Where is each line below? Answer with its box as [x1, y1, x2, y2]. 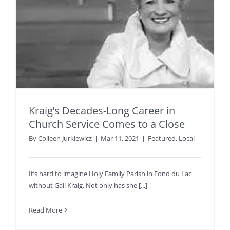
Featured [148, 133, 176, 143]
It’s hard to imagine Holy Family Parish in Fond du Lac [29, 168, 191, 178]
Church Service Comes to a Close [29, 117, 185, 131]
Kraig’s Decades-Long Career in [29, 103, 175, 118]
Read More [29, 205, 62, 215]
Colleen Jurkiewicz [38, 133, 92, 143]
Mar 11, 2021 [101, 133, 139, 143]
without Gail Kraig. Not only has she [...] [29, 180, 147, 190]
